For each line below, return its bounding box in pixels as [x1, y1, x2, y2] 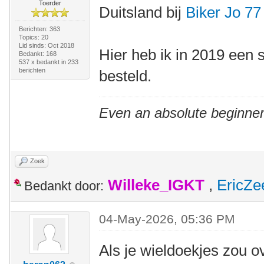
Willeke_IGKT [108, 177, 204, 193]
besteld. [99, 67, 152, 85]
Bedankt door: [24, 179, 104, 193]
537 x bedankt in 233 [18, 58, 78, 65]
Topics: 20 [18, 34, 48, 41]
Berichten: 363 [18, 25, 60, 32]
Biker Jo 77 [186, 4, 262, 21]
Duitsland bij [99, 4, 186, 21]
